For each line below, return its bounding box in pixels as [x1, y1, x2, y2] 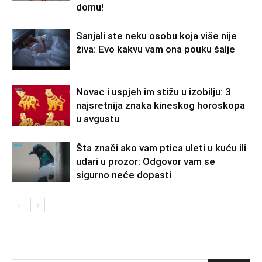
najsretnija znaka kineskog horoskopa [76, 99, 245, 111]
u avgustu [76, 112, 119, 125]
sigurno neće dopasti [76, 168, 171, 181]
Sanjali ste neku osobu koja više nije [76, 29, 237, 42]
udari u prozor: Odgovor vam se [76, 155, 215, 167]
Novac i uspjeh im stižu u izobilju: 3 [76, 85, 231, 98]
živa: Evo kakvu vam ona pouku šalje [76, 43, 235, 55]
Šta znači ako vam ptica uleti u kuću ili [76, 142, 246, 154]
